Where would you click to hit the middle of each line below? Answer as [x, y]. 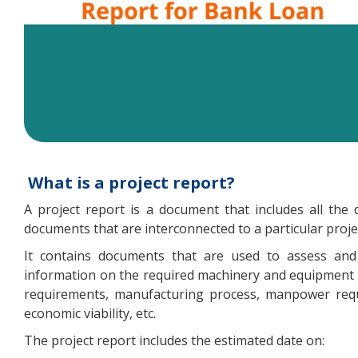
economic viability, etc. [90, 314]
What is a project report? [131, 183]
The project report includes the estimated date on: [174, 341]
